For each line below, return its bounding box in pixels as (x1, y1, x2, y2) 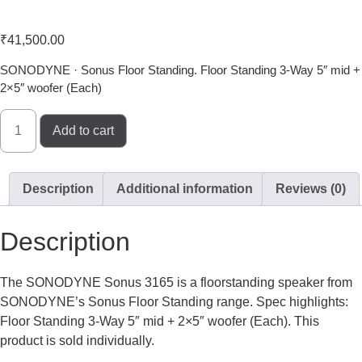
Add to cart (53, 123, 114, 137)
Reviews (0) (276, 181, 346, 196)
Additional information (116, 181, 253, 196)
